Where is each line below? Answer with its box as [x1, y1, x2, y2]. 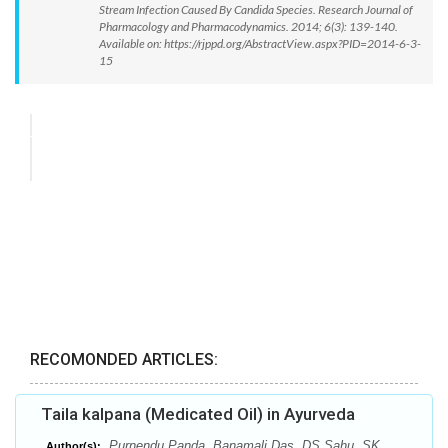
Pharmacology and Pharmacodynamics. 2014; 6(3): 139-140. [99, 19, 402, 34]
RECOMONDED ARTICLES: [30, 350, 218, 370]
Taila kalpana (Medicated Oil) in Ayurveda [41, 404, 355, 425]
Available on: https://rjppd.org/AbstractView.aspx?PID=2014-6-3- [99, 36, 421, 51]
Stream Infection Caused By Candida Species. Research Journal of [99, 2, 413, 17]
